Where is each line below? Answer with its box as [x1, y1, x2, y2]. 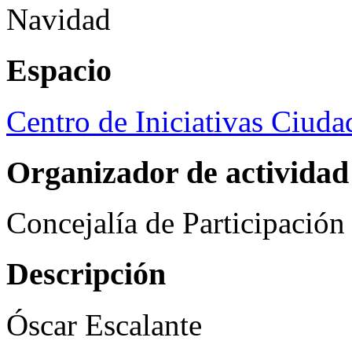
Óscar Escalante [6, 307, 202, 342]
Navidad [6, 2, 111, 37]
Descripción [6, 256, 166, 292]
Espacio [6, 53, 112, 89]
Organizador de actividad [6, 154, 349, 190]
